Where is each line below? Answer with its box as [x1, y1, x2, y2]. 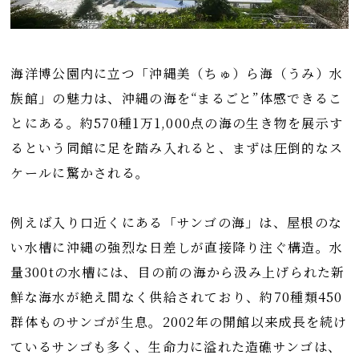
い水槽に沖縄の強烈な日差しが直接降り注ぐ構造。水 [10, 238, 344, 257]
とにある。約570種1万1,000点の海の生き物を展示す [10, 114, 344, 133]
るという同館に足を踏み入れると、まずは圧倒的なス [10, 139, 344, 158]
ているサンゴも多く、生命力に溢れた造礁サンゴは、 [10, 337, 342, 357]
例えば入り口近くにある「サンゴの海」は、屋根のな [10, 213, 343, 232]
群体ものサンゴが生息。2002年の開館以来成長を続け [10, 313, 348, 332]
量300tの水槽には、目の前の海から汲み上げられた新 [10, 263, 345, 282]
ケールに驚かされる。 [10, 163, 150, 183]
